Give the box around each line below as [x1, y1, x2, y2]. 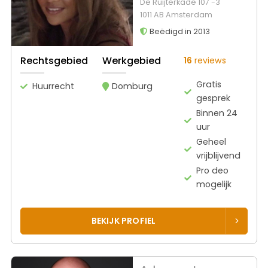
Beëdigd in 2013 [147, 26, 210, 36]
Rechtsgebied [20, 54, 88, 68]
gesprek [196, 92, 231, 105]
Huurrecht [32, 80, 74, 93]
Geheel [196, 136, 227, 148]
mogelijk [196, 178, 232, 191]
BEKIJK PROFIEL [91, 215, 156, 227]
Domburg [112, 80, 153, 93]
